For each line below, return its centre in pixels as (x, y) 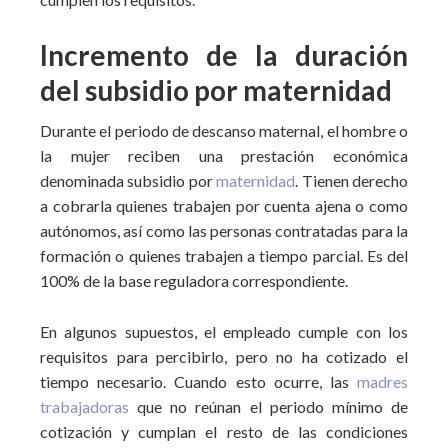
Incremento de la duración (224, 55)
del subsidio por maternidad (216, 90)
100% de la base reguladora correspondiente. (194, 280)
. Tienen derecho (352, 180)
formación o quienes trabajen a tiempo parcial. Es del (224, 255)
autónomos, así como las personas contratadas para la (224, 230)
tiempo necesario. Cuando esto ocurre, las (198, 381)
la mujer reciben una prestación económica (224, 155)
